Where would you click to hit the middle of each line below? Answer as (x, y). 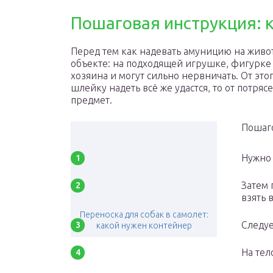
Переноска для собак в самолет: (144, 214)
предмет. (91, 100)
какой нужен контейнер (144, 225)
